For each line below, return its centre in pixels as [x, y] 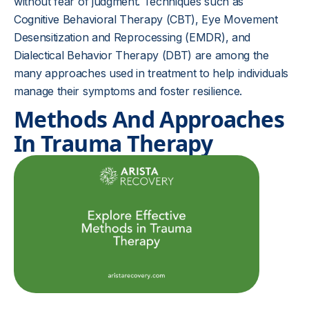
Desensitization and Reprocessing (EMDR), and [132, 37]
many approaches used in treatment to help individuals [151, 73]
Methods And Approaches [149, 119]
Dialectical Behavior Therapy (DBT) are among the [141, 55]
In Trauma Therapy [113, 143]
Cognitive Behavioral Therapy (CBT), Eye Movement [146, 19]
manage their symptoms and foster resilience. [128, 91]
